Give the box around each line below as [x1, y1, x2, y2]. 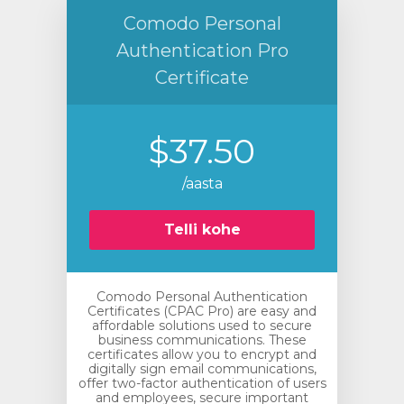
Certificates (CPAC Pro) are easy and [87, 303, 317, 319]
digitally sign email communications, [87, 361, 317, 377]
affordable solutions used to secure [92, 317, 312, 334]
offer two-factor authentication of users [78, 375, 326, 391]
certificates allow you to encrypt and [87, 346, 317, 363]
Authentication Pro [115, 40, 289, 61]
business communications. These [97, 332, 307, 348]
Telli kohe [163, 221, 241, 238]
